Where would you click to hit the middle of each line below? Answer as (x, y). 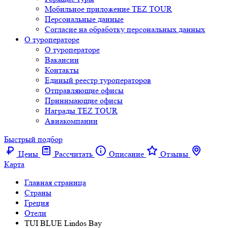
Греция (37, 203)
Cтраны (38, 193)
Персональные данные (84, 19)
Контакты (62, 70)
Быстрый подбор (33, 139)
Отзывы (174, 154)
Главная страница (55, 182)
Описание (126, 154)
